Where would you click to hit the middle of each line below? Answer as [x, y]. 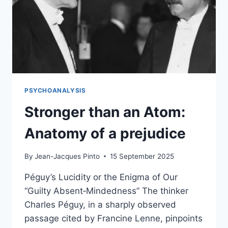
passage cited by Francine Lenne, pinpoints [113, 218]
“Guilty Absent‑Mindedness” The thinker [106, 191]
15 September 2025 [142, 156]
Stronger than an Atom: [105, 112]
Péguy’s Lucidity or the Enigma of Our [101, 177]
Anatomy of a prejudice [105, 134]
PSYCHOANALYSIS [55, 91]
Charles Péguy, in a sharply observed [100, 204]
